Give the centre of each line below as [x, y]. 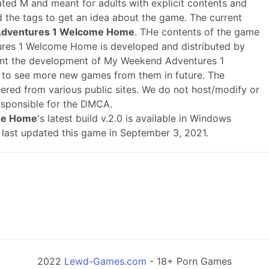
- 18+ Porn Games [189, 261]
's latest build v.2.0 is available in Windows [134, 119]
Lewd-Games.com [105, 261]
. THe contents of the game [197, 32]
